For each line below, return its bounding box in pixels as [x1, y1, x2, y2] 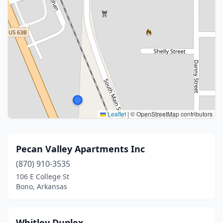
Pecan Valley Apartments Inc [16, 143, 145, 155]
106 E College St [16, 172, 69, 181]
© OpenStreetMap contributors [129, 110, 213, 118]
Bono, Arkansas [16, 182, 67, 191]
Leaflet [106, 110, 126, 118]
